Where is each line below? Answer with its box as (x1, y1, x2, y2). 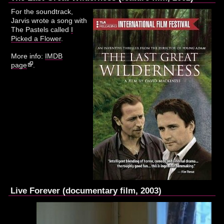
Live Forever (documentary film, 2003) (10, 185, 162, 196)
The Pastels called (11, 25, 71, 34)
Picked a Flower (11, 34, 61, 43)
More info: (11, 52, 45, 60)
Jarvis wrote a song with (11, 16, 87, 25)
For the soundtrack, (11, 7, 73, 16)
